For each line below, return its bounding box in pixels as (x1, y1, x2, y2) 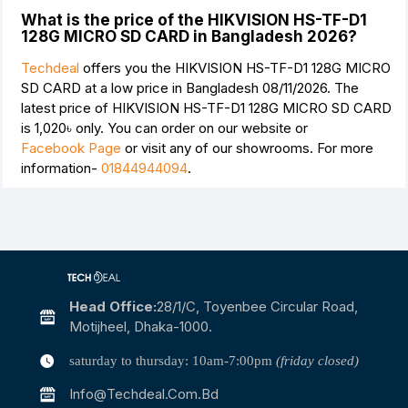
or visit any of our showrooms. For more (121, 139, 373, 158)
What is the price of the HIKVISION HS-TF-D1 (21, 11, 367, 30)
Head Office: (68, 298, 157, 316)
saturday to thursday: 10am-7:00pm (68, 353, 276, 369)
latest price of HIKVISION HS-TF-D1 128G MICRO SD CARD (21, 99, 392, 117)
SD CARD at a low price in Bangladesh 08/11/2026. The (21, 79, 359, 97)
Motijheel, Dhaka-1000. (68, 318, 212, 336)
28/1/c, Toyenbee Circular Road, (156, 298, 358, 316)
